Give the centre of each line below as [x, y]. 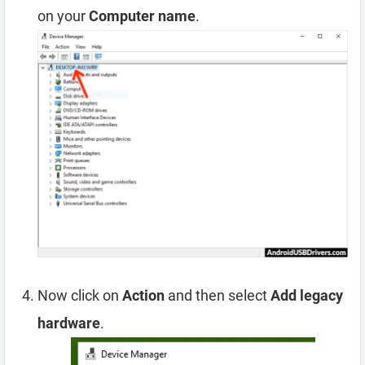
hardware [69, 323]
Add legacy [307, 295]
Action [143, 295]
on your [63, 15]
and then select [218, 295]
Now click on [80, 295]
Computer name [142, 15]
